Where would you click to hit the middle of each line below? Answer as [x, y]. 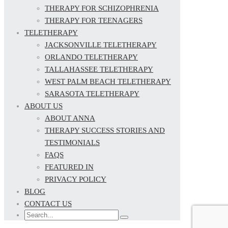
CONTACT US [48, 203]
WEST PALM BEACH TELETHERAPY [108, 81]
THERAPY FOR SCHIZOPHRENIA [102, 8]
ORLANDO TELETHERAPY [91, 57]
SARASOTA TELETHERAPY [92, 93]
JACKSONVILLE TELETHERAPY [101, 45]
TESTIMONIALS [72, 142]
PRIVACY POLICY [76, 179]
